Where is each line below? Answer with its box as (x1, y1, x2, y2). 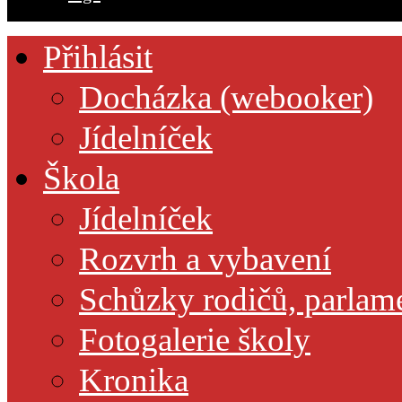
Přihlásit (43, 39, 153, 76)
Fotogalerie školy (79, 321, 310, 359)
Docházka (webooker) (79, 79, 373, 117)
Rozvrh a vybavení (79, 240, 331, 278)
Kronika (79, 362, 188, 399)
